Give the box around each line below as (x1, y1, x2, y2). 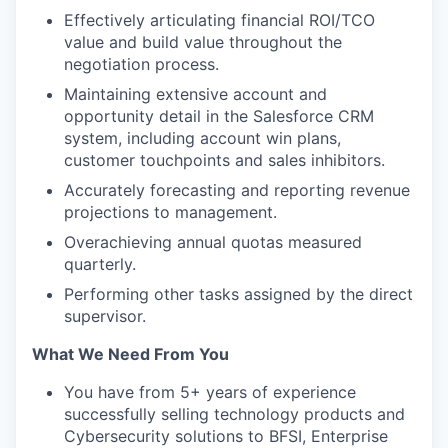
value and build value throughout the (64, 32, 342, 52)
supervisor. (64, 306, 146, 326)
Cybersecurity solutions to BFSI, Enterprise (64, 426, 388, 446)
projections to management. (64, 202, 277, 222)
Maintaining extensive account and (64, 84, 327, 104)
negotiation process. (64, 54, 219, 74)
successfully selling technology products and (64, 404, 405, 424)
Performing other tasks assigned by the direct (64, 284, 413, 304)
